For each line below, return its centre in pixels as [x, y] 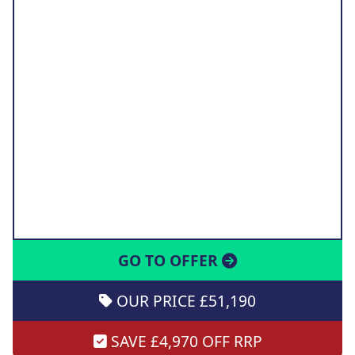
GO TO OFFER [170, 261]
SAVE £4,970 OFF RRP [184, 342]
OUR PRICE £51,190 [184, 301]
